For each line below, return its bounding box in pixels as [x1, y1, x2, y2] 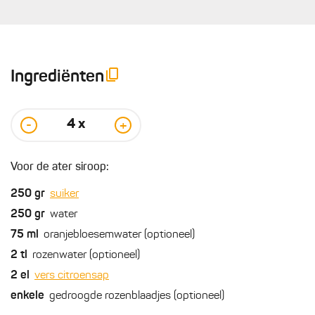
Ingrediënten [11, 68, 104, 86]
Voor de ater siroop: [11, 162, 109, 174]
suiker [50, 188, 79, 200]
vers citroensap [34, 270, 109, 282]
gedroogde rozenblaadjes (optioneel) [49, 290, 224, 302]
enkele [11, 290, 44, 302]
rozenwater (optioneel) [32, 250, 140, 262]
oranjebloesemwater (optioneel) [44, 229, 195, 241]
